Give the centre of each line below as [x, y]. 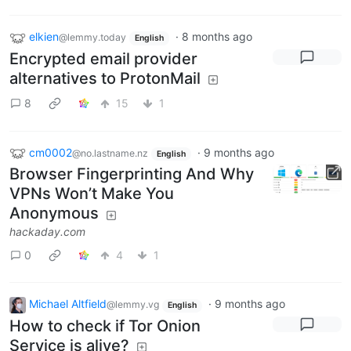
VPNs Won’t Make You [92, 194]
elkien [44, 37]
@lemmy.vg [133, 305]
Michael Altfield [68, 304]
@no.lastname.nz [110, 153]
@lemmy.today [92, 38]
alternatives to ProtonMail [105, 78]
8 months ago [217, 37]
